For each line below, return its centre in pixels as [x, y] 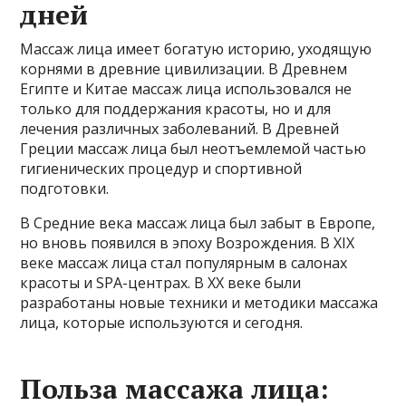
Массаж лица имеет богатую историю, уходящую [196, 49]
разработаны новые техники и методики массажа [199, 303]
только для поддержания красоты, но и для [176, 109]
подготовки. [65, 189]
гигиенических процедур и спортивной [161, 169]
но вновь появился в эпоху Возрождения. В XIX [188, 243]
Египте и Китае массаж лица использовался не [186, 89]
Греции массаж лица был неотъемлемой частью [193, 149]
